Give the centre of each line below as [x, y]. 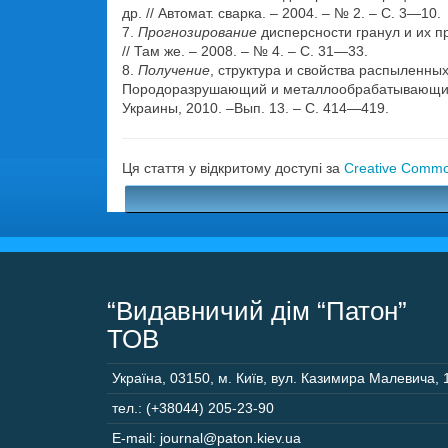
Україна [137, 378]
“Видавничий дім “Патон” [257, 311]
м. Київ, [242, 378]
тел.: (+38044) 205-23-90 [193, 408]
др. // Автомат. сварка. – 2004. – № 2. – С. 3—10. [281, 13]
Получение [174, 70]
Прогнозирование [199, 32]
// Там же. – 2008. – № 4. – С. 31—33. [245, 51]
